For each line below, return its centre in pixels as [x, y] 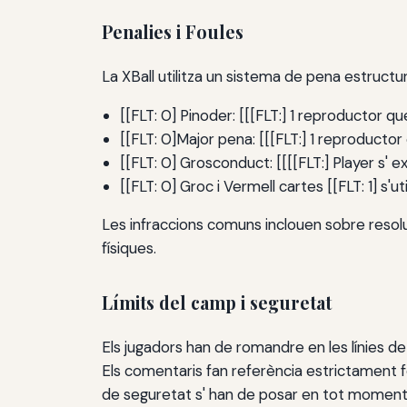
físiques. [129, 248]
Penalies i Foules [173, 32]
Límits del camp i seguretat [217, 303]
